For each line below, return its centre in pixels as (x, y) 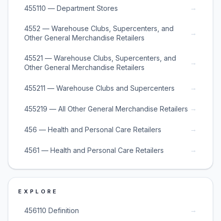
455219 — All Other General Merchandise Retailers (106, 109)
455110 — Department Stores (71, 8)
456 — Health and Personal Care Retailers (93, 129)
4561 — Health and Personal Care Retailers (94, 150)
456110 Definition (52, 210)
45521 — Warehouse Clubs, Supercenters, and (100, 58)
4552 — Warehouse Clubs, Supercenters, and (99, 28)
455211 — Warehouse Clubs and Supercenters (99, 88)
